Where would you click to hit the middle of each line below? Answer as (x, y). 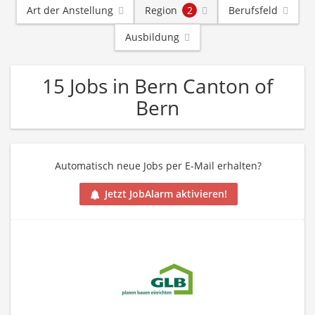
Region (161, 10)
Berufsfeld (253, 10)
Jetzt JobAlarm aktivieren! (166, 194)
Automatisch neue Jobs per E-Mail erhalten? (158, 166)
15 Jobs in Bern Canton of (157, 86)
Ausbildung (152, 37)
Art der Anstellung (70, 10)
